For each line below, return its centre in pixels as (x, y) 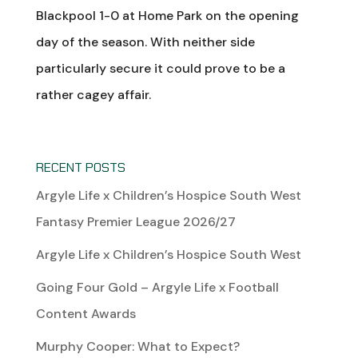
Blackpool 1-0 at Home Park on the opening (167, 15)
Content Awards (86, 313)
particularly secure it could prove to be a (160, 68)
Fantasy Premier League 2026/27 (135, 221)
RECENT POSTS (80, 167)
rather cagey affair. (93, 94)
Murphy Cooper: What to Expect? (137, 346)
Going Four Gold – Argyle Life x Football (157, 287)
